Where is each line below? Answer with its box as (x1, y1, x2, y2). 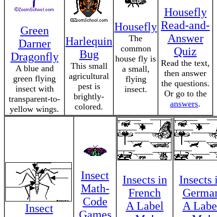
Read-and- (161, 19, 210, 31)
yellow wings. (10, 104, 59, 114)
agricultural (69, 71, 109, 81)
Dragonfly (10, 50, 59, 63)
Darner (18, 37, 51, 50)
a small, (122, 64, 150, 74)
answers (170, 99, 198, 108)
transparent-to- (9, 94, 60, 104)
